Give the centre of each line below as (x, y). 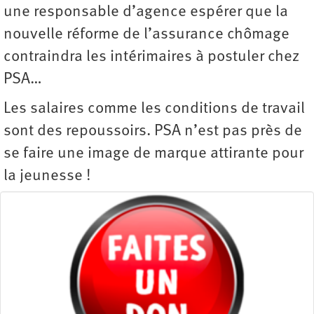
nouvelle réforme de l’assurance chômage (146, 35)
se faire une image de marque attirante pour (153, 154)
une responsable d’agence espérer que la (146, 12)
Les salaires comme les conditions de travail (154, 109)
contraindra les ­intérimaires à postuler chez (151, 57)
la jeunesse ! (47, 176)
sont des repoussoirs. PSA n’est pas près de (153, 131)
